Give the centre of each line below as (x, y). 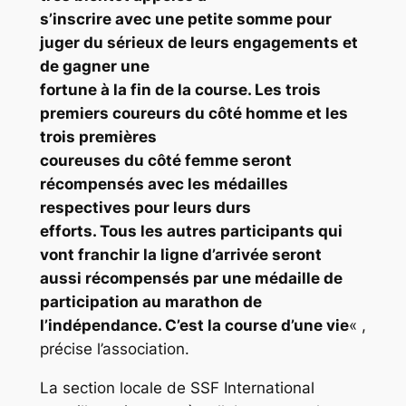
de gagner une (94, 66)
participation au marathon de (150, 301)
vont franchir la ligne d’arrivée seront (180, 254)
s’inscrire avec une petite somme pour (185, 19)
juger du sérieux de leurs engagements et (198, 42)
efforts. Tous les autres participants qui (191, 231)
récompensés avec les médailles (164, 184)
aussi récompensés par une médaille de (191, 278)
